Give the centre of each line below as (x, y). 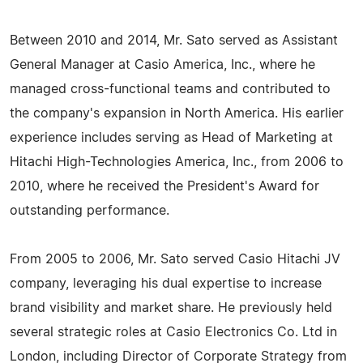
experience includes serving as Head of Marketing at (171, 138)
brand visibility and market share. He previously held (171, 308)
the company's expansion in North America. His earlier (177, 113)
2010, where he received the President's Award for (164, 186)
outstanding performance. (90, 211)
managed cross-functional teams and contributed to (170, 89)
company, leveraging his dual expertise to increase (166, 284)
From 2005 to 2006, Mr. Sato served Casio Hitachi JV (175, 259)
